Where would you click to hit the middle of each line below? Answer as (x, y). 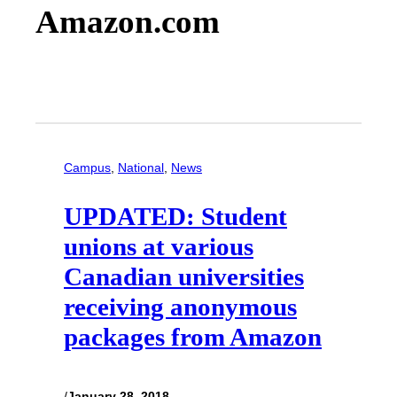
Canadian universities (184, 276)
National (141, 168)
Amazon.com (128, 22)
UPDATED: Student (175, 216)
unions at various (159, 246)
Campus (87, 168)
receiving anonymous (180, 306)
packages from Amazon (193, 336)
